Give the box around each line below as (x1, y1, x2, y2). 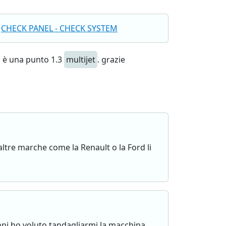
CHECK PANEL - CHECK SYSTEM (1, 23, 118, 34)
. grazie (97, 54, 125, 65)
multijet (66, 54, 95, 65)
